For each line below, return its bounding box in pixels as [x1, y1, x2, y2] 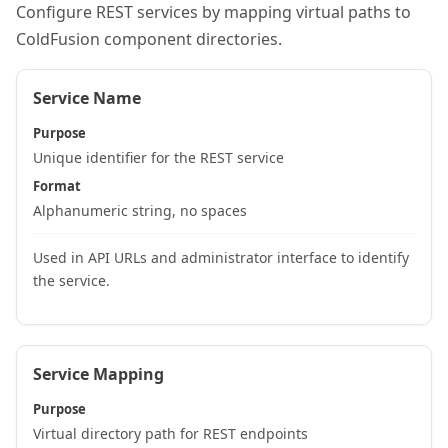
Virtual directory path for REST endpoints [33, 424, 308, 443]
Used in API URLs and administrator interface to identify [33, 248, 409, 267]
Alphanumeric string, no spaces [33, 201, 247, 220]
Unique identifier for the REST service [33, 148, 284, 167]
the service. [33, 271, 110, 290]
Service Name [33, 87, 141, 109]
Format [33, 177, 81, 195]
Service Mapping [33, 363, 164, 385]
